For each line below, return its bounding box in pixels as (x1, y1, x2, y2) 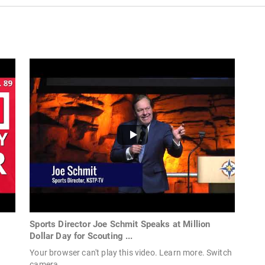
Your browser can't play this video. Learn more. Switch (30, 248, 232, 258)
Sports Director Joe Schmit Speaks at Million (30, 219, 211, 230)
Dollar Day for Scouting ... (30, 231, 133, 242)
